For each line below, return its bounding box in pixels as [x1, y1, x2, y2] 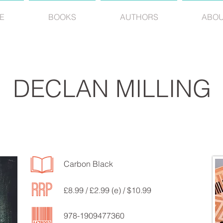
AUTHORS [119, 12, 158, 22]
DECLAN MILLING [12, 74, 211, 103]
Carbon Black [64, 159, 113, 169]
